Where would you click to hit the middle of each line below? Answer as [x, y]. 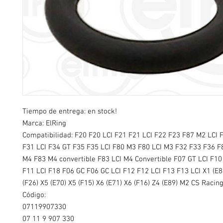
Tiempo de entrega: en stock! [71, 112]
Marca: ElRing [44, 124]
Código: [35, 195]
